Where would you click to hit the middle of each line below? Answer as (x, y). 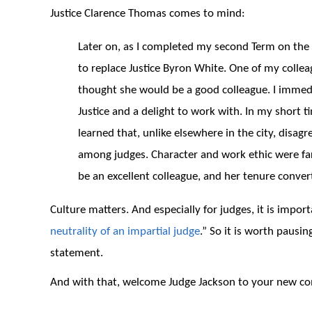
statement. (77, 253)
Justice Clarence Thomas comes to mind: (148, 14)
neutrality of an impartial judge (125, 232)
